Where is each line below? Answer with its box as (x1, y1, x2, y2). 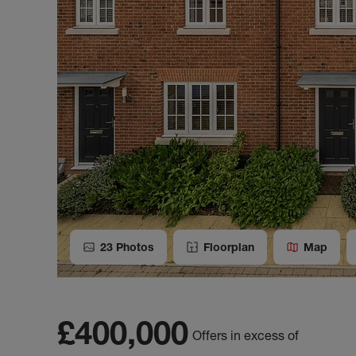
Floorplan (203, 239, 254, 254)
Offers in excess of (192, 327, 299, 343)
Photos (113, 239, 154, 254)
